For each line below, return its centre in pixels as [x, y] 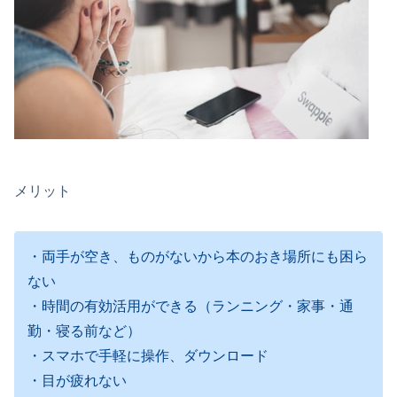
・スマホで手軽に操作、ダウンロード [148, 355]
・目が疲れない [77, 380]
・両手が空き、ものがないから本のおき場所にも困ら [198, 256]
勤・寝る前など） [84, 331]
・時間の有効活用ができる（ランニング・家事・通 [191, 306]
